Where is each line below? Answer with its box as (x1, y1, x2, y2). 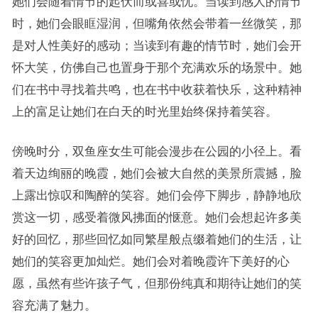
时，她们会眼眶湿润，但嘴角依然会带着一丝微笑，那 (11, 16, 302, 30)
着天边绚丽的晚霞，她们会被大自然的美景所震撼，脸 (11, 166, 302, 180)
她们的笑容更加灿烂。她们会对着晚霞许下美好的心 (11, 254, 290, 268)
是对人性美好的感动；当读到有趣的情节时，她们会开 (11, 38, 302, 52)
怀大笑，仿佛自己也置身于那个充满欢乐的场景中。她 (11, 60, 302, 74)
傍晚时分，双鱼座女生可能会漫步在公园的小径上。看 (11, 144, 302, 158)
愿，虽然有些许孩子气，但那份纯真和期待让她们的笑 (11, 276, 302, 290)
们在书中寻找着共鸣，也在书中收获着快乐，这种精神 (11, 82, 302, 96)
